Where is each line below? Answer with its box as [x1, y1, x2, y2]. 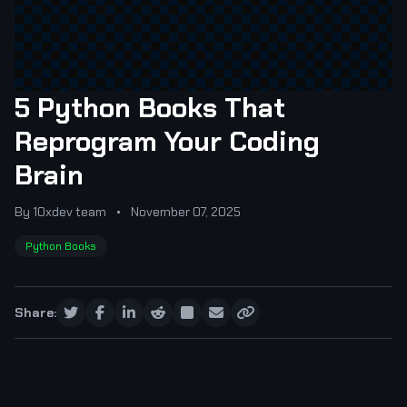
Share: [15, 303, 56, 321]
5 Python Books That [15, 89, 285, 125]
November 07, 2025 [131, 203, 241, 220]
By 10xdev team [15, 203, 106, 220]
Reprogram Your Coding [15, 123, 320, 159]
